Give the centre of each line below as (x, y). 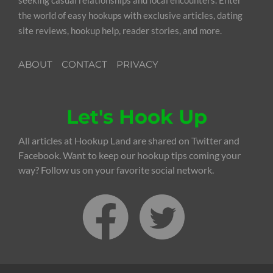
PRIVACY (137, 64)
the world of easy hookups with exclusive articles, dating (130, 15)
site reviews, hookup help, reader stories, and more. (120, 30)
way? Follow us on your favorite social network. (116, 170)
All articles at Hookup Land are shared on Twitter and (129, 141)
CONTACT (84, 64)
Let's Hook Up (136, 117)
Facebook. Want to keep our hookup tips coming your (129, 155)
